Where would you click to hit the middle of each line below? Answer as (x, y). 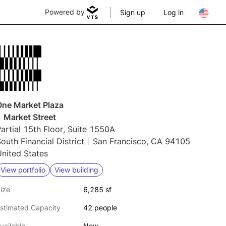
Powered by (65, 12)
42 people (100, 208)
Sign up (133, 12)
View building (76, 170)
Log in (174, 12)
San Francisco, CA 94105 (142, 141)
